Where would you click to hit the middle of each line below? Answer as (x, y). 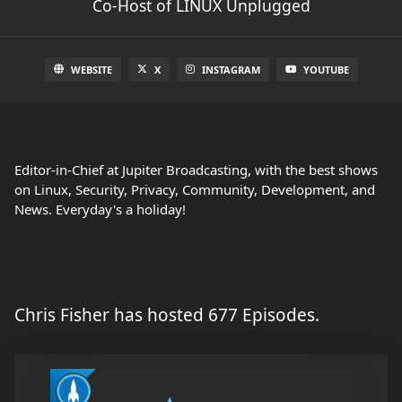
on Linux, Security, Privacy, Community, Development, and (195, 190)
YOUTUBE (326, 70)
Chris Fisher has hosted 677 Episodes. (167, 315)
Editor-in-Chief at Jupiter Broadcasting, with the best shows (196, 170)
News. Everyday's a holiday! (100, 210)
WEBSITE (91, 70)
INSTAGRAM (231, 70)
